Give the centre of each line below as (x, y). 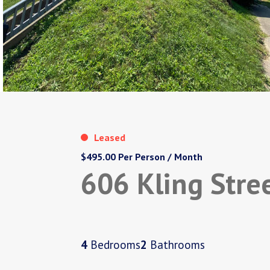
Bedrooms (114, 245)
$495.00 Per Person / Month (142, 157)
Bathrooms (176, 245)
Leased (110, 138)
